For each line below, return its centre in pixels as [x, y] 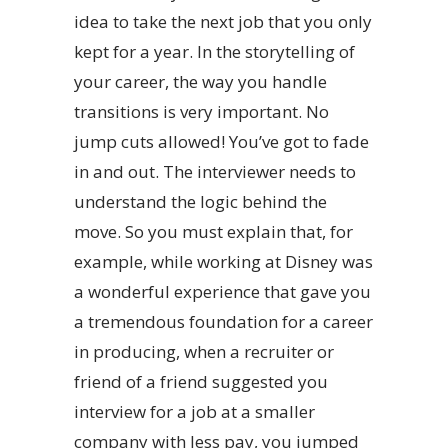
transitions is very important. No [201, 112]
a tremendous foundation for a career [223, 322]
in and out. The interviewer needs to [215, 172]
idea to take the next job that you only [223, 22]
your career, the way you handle [200, 82]
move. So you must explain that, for [213, 232]
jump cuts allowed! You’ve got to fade [221, 142]
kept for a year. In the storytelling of [214, 52]
